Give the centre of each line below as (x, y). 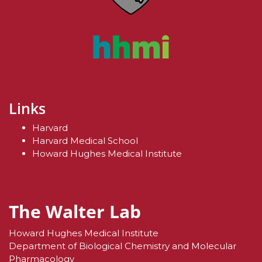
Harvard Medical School (85, 141)
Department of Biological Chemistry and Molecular (123, 246)
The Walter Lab (75, 212)
